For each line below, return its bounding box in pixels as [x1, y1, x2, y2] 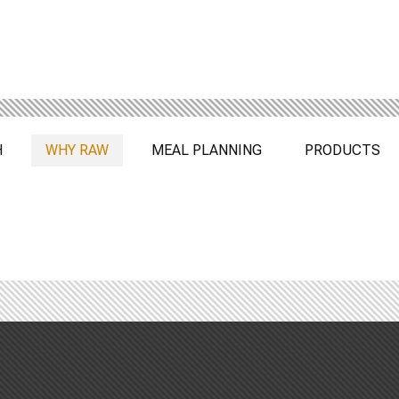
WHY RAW [45, 142, 109, 159]
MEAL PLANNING [151, 142, 262, 159]
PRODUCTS [305, 142, 380, 159]
